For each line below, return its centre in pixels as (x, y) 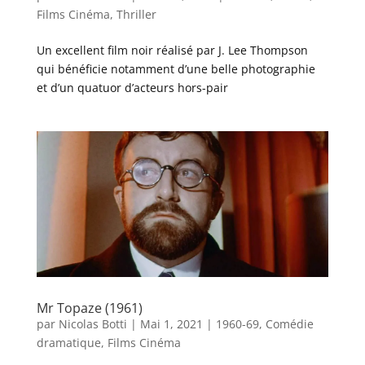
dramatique (68, 343)
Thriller (136, 14)
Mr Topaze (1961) (89, 308)
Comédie (289, 324)
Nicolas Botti (92, 324)
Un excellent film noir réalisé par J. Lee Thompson (172, 50)
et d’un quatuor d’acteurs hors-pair (132, 87)
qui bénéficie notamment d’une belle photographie (176, 68)
